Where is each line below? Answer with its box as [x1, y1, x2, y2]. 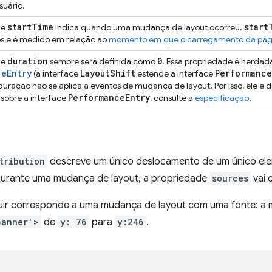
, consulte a [150, 92, 195, 103]
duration [7, 55, 48, 67]
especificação [195, 92, 249, 103]
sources [212, 172, 248, 184]
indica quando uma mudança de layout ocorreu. [53, 22, 244, 33]
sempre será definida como [48, 56, 157, 67]
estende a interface [135, 68, 215, 79]
